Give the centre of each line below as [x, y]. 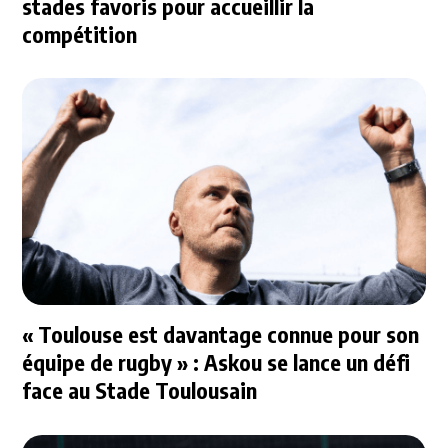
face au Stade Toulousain [140, 390]
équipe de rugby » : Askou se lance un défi [216, 362]
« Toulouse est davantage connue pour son [221, 334]
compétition [80, 34]
